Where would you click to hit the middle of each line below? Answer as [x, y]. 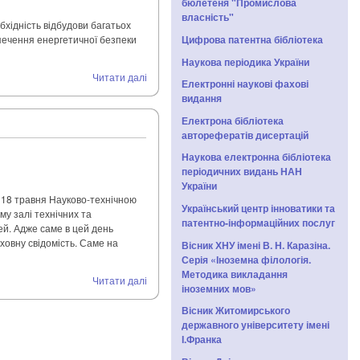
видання [202, 98]
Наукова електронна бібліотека [256, 157]
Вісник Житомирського [236, 311]
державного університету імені [256, 325]
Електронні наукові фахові [245, 84]
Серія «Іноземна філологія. [246, 259]
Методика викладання [235, 274]
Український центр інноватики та [258, 208]
